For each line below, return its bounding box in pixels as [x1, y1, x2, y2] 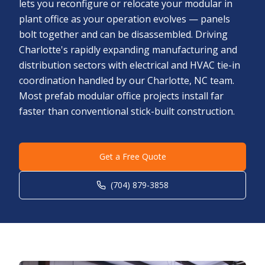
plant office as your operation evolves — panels [19, 12, 230, 25]
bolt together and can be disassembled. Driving [19, 28, 228, 41]
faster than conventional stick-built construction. [19, 105, 235, 118]
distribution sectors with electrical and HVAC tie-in [19, 59, 240, 72]
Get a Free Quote [99, 151, 166, 162]
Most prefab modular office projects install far [19, 89, 224, 102]
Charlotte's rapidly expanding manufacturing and [19, 43, 237, 56]
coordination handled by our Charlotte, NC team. [19, 74, 234, 87]
